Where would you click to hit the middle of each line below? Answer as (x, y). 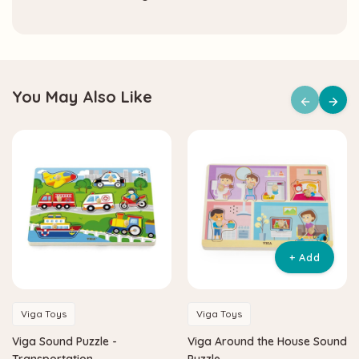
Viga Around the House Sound (267, 341)
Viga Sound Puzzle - (65, 341)
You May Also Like (82, 96)
